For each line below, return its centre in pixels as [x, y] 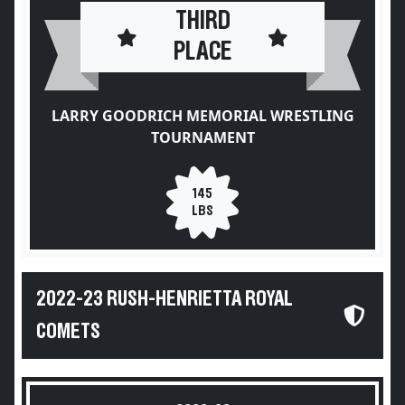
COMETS [68, 332]
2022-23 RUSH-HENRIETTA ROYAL [165, 299]
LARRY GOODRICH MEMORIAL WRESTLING [202, 116]
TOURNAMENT [202, 137]
